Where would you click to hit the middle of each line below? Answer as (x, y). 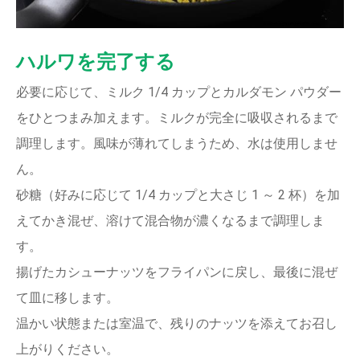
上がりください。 (67, 349)
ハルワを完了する (96, 61)
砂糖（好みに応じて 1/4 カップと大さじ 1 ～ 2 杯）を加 (178, 194)
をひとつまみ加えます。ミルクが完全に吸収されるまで (177, 117)
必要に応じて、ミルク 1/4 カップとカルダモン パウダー (179, 92)
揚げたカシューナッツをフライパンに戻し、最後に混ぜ (177, 272)
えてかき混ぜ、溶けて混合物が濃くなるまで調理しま (170, 220)
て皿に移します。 (67, 297)
